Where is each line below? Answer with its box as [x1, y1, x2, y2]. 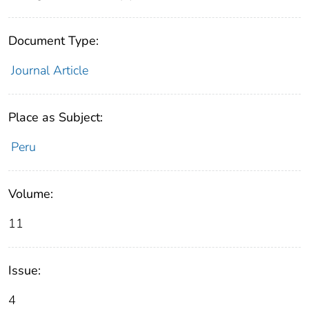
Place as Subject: [8, 108, 103, 126]
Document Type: [8, 32, 99, 49]
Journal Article [10, 61, 88, 79]
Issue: [8, 261, 41, 279]
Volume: [8, 185, 53, 202]
